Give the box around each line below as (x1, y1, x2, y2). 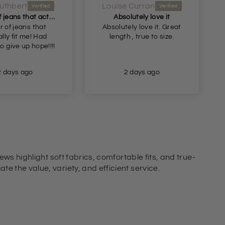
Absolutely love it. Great (102, 23, 162, 31)
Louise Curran (102, 2, 155, 10)
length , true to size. (109, 33, 174, 40)
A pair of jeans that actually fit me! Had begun (49, 13, 55, 21)
